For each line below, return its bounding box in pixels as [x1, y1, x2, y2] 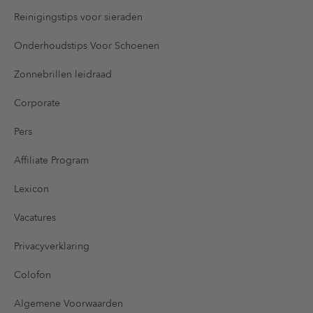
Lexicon [14, 182, 49, 196]
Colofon [14, 268, 51, 282]
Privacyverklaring [14, 239, 89, 253]
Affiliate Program [14, 153, 89, 167]
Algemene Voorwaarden [14, 296, 123, 310]
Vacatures [14, 210, 56, 224]
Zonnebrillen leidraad [14, 67, 112, 81]
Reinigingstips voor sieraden [14, 10, 143, 24]
